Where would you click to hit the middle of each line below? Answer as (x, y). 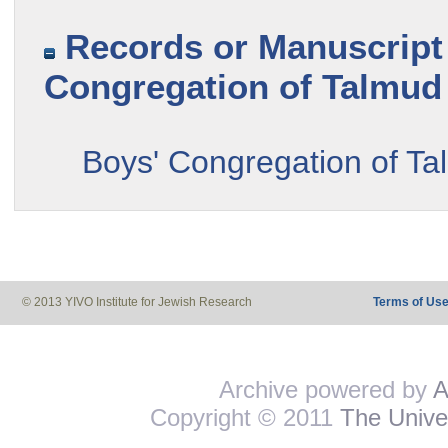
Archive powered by (325, 390)
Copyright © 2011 (245, 418)
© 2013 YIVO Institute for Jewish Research (137, 302)
